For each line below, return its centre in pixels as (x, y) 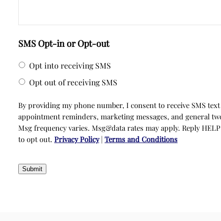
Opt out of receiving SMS (73, 82)
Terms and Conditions (141, 139)
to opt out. (36, 139)
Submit (32, 169)
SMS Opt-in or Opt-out (64, 43)
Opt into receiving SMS (70, 65)
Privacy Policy (77, 139)
